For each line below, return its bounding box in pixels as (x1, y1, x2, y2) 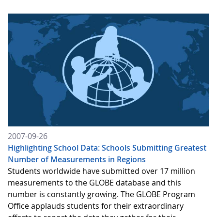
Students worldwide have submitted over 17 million (8, 165, 195, 176)
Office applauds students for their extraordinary (8, 200, 184, 211)
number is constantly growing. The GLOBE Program (8, 188, 195, 200)
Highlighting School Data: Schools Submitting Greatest (8, 142, 206, 153)
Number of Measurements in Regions (8, 154, 146, 165)
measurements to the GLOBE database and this (8, 177, 181, 188)
